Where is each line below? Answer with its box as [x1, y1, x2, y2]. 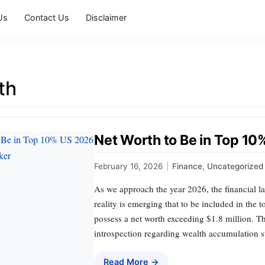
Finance [172, 161, 202, 172]
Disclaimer [86, 12, 127, 22]
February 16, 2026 [94, 161, 163, 172]
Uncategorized [207, 161, 264, 172]
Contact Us [24, 12, 69, 22]
